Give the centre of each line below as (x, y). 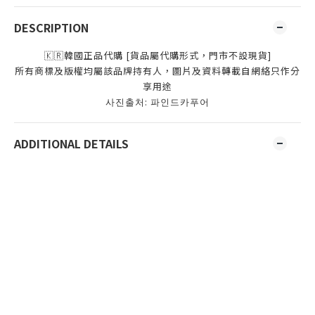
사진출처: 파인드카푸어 (157, 102)
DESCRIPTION (51, 27)
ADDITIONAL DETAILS (71, 143)
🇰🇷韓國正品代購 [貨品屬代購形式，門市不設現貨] (157, 55)
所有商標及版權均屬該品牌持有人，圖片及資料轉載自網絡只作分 (157, 71)
